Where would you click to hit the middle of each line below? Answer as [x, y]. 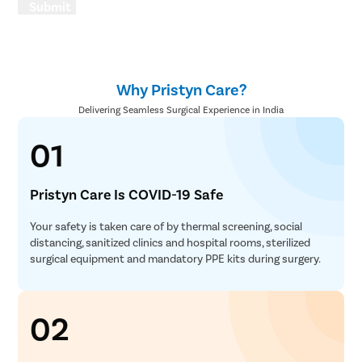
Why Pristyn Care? [181, 89]
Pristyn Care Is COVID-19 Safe [127, 194]
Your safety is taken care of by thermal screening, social [166, 226]
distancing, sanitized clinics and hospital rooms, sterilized [170, 242]
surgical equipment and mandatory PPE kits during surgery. [176, 259]
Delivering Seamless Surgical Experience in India [181, 109]
